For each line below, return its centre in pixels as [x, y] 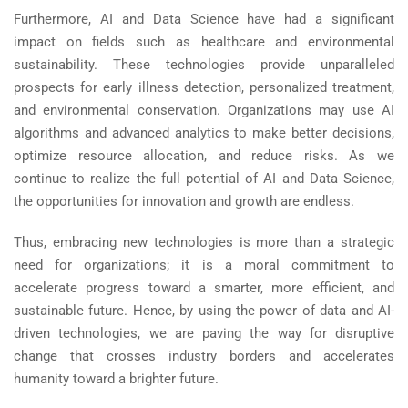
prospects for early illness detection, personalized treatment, [204, 88]
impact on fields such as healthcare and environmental [204, 42]
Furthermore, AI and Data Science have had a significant [204, 20]
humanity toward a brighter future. [116, 379]
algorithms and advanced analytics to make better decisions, [204, 133]
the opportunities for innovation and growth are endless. [186, 202]
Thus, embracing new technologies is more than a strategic [204, 243]
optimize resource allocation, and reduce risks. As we [204, 156]
